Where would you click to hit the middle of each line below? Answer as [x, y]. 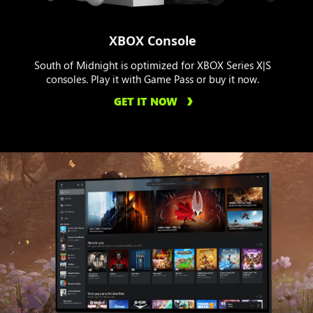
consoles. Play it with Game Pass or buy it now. [152, 79]
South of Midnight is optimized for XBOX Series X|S [152, 65]
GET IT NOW [145, 101]
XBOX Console [152, 40]
